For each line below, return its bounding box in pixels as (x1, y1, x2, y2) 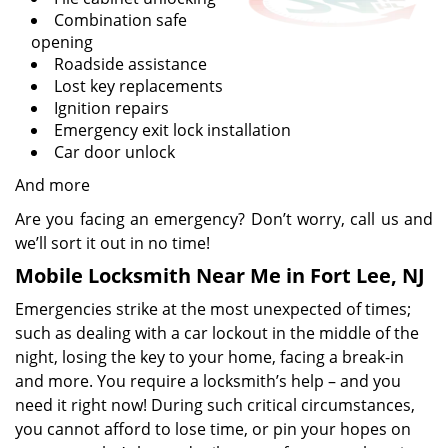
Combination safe (54, 9, 187, 31)
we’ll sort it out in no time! (15, 232, 210, 254)
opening (31, 31, 93, 53)
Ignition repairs (54, 97, 169, 119)
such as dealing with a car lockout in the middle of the (15, 322, 419, 344)
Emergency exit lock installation (54, 119, 291, 141)
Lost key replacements (54, 75, 223, 97)
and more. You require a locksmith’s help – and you (15, 370, 401, 392)
